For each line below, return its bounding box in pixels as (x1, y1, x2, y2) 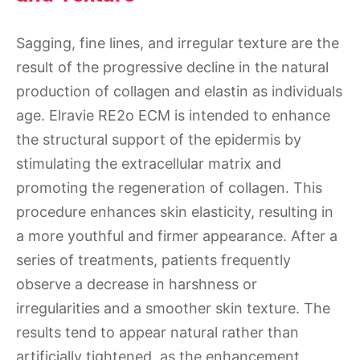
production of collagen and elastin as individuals (16, 83, 342, 100)
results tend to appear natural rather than (16, 324, 299, 342)
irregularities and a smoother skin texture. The (16, 300, 330, 317)
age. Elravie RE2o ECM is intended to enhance (16, 107, 330, 125)
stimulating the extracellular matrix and (16, 155, 281, 173)
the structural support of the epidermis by (16, 131, 301, 149)
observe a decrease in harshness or (16, 276, 257, 293)
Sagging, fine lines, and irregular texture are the (16, 35, 339, 52)
